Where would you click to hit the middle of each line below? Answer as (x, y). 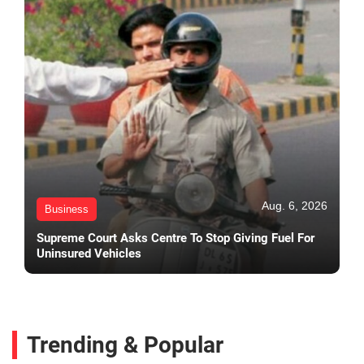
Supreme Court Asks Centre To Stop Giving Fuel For (175, 238)
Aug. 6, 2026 (295, 206)
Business (67, 210)
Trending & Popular (125, 345)
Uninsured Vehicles (89, 254)
